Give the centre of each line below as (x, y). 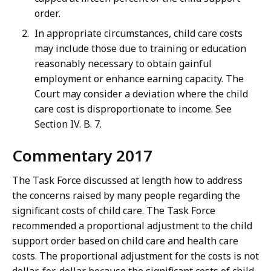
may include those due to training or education (140, 49)
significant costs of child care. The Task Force (114, 211)
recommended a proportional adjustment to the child (132, 226)
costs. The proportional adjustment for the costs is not (135, 256)
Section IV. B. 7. (68, 124)
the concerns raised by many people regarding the (126, 196)
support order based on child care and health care (125, 241)
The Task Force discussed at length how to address (127, 181)
